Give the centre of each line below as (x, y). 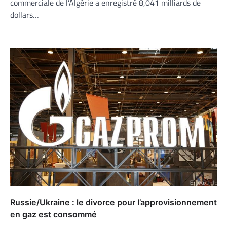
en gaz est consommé (53, 214)
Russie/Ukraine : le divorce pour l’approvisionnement (113, 202)
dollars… (25, 14)
